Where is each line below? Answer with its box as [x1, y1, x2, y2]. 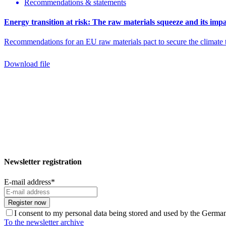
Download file [4, 60, 50, 69]
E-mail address [4, 177, 51, 186]
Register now [8, 198, 46, 206]
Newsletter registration [4, 157, 82, 166]
